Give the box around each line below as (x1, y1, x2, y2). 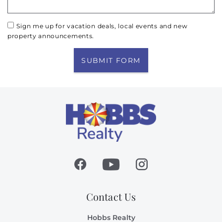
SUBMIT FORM (81, 56, 141, 65)
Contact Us (86, 190, 136, 204)
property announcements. (7, 32, 95, 40)
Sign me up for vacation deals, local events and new (16, 22, 188, 30)
